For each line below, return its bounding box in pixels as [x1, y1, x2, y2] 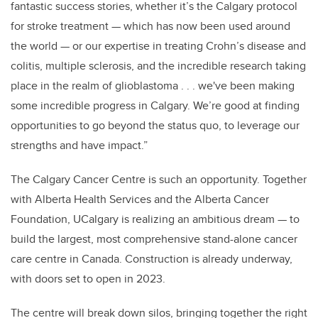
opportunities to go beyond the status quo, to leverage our [11, 116, 300, 133]
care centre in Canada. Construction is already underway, [11, 250, 292, 267]
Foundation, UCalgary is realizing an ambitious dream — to [11, 210, 300, 227]
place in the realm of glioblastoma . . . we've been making [11, 77, 295, 94]
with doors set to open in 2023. [11, 270, 165, 287]
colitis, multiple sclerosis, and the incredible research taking [11, 57, 306, 74]
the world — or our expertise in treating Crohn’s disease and [11, 37, 306, 54]
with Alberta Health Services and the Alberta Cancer [11, 190, 269, 207]
